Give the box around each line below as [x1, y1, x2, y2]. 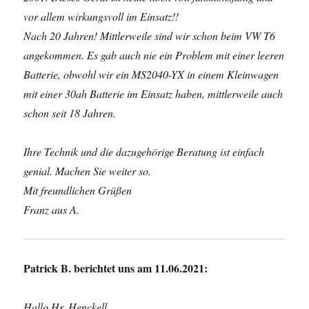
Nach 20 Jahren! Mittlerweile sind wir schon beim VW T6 [23, 28, 276, 43]
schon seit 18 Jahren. [23, 106, 117, 120]
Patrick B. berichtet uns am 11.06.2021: [23, 260, 208, 276]
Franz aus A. [23, 202, 80, 217]
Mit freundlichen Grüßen [23, 183, 132, 197]
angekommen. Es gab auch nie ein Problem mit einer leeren [23, 48, 285, 62]
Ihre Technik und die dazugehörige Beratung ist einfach [23, 144, 265, 159]
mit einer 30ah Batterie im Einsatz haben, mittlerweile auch [23, 86, 283, 101]
